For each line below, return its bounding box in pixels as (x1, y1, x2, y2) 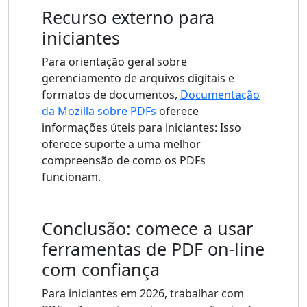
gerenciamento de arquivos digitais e (42, 71, 234, 86)
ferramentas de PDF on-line (42, 237, 265, 261)
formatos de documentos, (42, 87, 180, 103)
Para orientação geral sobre (42, 54, 187, 70)
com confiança (42, 258, 160, 282)
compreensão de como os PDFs (42, 153, 206, 169)
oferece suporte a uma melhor (42, 136, 201, 152)
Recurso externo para (42, 5, 214, 29)
